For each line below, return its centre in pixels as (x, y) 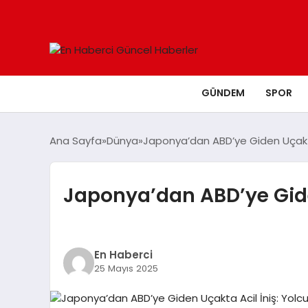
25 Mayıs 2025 (126, 268)
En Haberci (123, 254)
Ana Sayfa (76, 141)
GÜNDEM (223, 93)
